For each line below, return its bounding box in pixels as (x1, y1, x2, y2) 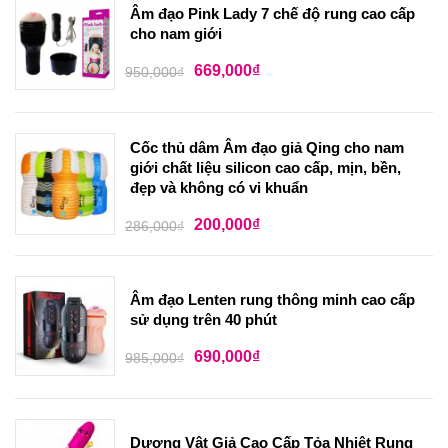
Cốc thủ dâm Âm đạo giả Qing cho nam (130, 139, 404, 157)
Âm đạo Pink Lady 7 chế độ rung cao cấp (130, 5, 415, 23)
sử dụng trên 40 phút (130, 311, 277, 329)
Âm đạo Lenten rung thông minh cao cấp (130, 291, 415, 309)
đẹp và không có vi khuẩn (130, 179, 308, 197)
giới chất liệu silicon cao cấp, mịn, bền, (130, 159, 401, 177)
